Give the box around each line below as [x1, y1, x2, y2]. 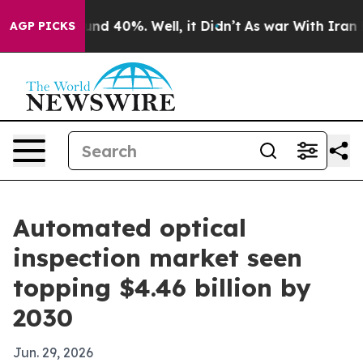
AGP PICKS [10, 19, 75, 33]
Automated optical [13, 212, 246, 243]
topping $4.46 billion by [13, 272, 311, 303]
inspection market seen [13, 242, 302, 273]
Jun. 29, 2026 [13, 344, 93, 361]
